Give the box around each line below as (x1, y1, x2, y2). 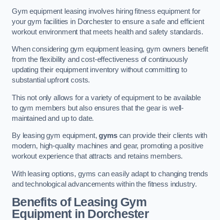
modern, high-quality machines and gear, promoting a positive (12, 142, 204, 150)
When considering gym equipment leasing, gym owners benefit (12, 45, 208, 54)
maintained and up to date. (12, 114, 94, 122)
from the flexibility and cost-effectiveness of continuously (12, 55, 188, 64)
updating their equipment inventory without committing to (12, 66, 187, 74)
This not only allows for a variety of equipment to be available (12, 93, 201, 102)
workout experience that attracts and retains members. (12, 152, 183, 161)
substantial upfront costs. (12, 76, 90, 84)
